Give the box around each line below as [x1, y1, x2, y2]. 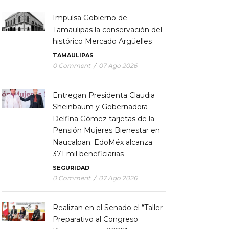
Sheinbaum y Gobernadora [52, 102, 148, 111]
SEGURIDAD [52, 164, 89, 171]
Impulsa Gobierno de [52, 13, 127, 22]
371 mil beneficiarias [52, 149, 124, 158]
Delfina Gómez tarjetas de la [52, 113, 154, 123]
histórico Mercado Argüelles [52, 36, 152, 46]
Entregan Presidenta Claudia [52, 90, 155, 100]
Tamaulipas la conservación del [52, 25, 162, 34]
